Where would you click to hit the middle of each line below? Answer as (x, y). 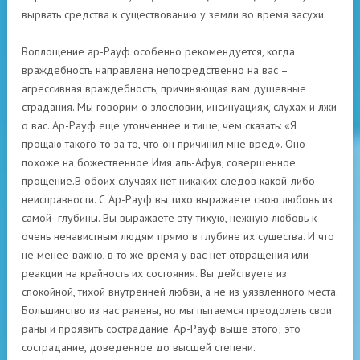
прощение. (48, 181)
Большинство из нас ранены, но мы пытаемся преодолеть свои (177, 310)
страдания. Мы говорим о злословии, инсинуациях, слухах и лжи (179, 107)
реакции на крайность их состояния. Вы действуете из (154, 273)
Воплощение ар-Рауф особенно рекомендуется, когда (158, 51)
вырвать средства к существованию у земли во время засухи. (174, 14)
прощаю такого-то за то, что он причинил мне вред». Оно (164, 144)
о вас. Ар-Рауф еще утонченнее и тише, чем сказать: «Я (159, 125)
